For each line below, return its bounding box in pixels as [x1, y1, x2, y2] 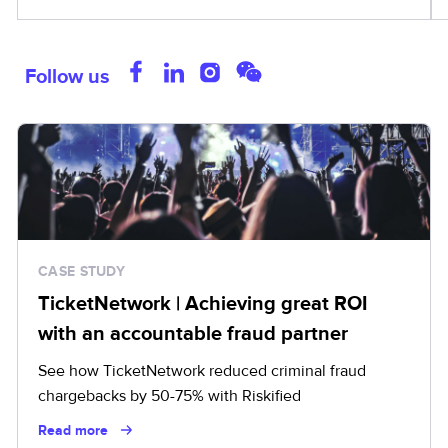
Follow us [25, 64, 110, 89]
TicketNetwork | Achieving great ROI [38, 291, 367, 316]
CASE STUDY [38, 262, 125, 280]
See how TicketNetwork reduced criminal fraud [38, 360, 366, 381]
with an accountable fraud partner [38, 321, 348, 346]
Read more [38, 421, 108, 439]
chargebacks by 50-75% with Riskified [38, 385, 301, 406]
